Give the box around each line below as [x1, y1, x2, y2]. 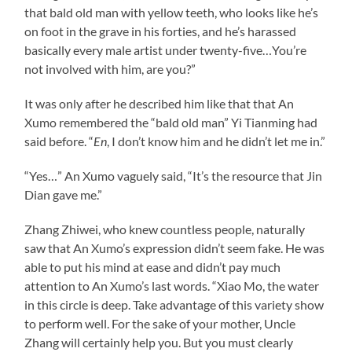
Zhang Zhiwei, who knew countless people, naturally [24, 221, 306, 236]
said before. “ [24, 133, 94, 148]
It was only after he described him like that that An [24, 95, 295, 111]
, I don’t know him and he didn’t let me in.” [107, 133, 326, 148]
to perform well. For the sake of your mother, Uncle [24, 315, 296, 331]
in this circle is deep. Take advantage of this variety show [24, 296, 324, 312]
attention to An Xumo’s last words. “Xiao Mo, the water [24, 277, 320, 293]
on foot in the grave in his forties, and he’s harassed [24, 23, 297, 38]
